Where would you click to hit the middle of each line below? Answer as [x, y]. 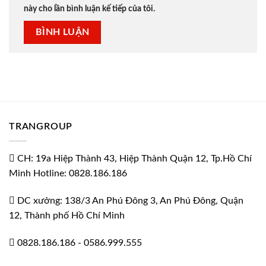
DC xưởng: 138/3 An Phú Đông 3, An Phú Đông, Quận [130, 201]
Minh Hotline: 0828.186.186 [68, 174]
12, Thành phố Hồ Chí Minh [67, 216]
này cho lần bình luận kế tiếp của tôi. [89, 8]
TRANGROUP [41, 126]
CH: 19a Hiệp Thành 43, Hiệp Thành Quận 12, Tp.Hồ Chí [134, 159]
